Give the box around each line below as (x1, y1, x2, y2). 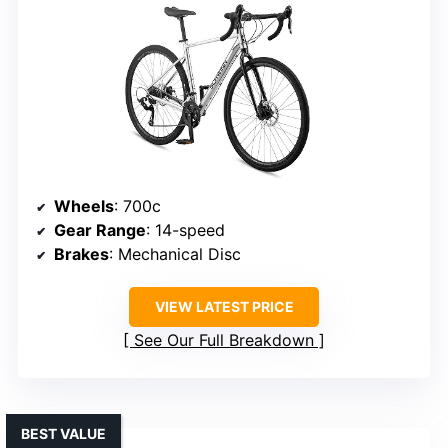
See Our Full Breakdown (134, 330, 314, 351)
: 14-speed (146, 220, 225, 241)
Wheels (54, 196, 114, 217)
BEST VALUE (21, 425, 106, 443)
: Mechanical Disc (109, 244, 241, 265)
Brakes (54, 244, 109, 265)
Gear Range (54, 220, 146, 241)
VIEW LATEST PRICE (154, 298, 294, 316)
